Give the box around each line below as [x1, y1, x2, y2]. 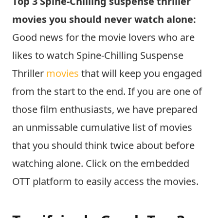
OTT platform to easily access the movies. [12, 174, 201, 188]
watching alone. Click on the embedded [12, 156, 189, 170]
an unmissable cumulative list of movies [12, 120, 192, 134]
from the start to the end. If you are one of [12, 84, 202, 98]
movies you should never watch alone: [12, 12, 196, 26]
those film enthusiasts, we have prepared [12, 102, 198, 116]
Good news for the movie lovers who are [12, 30, 195, 44]
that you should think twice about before [12, 138, 195, 152]
